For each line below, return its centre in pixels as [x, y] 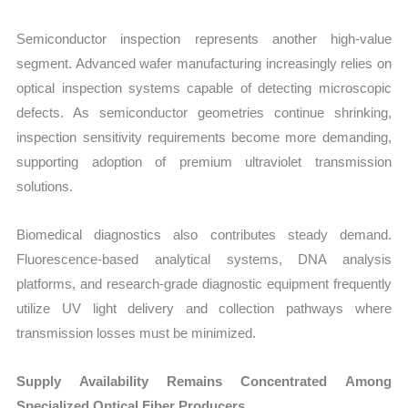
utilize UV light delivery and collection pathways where [204, 309]
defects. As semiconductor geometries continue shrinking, [204, 112]
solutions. [45, 186]
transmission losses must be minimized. [137, 333]
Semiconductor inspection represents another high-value [204, 38]
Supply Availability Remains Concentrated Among [204, 382]
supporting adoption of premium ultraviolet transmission [204, 161]
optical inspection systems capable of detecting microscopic [204, 87]
